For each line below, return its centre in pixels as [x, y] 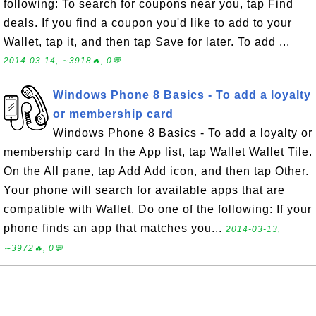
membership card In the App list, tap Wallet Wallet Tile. [158, 152]
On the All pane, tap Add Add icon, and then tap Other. [156, 171]
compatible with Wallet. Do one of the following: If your [158, 209]
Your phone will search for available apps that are [144, 190]
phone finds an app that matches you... [115, 228]
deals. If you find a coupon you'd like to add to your [148, 23]
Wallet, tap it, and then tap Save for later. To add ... [147, 42]
